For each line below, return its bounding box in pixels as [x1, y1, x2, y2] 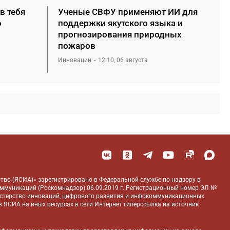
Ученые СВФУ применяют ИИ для [58, 6, 198, 17]
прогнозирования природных [58, 29, 182, 40]
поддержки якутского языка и [58, 17, 183, 28]
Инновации [58, 56, 91, 64]
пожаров [58, 40, 95, 51]
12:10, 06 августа [98, 56, 148, 64]
